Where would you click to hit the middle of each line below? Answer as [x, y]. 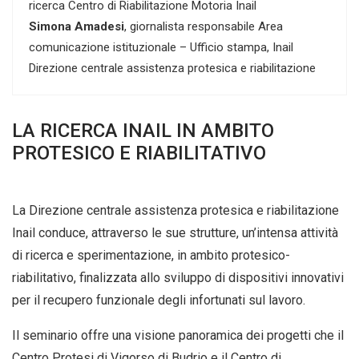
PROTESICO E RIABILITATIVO [139, 153]
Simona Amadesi [77, 27]
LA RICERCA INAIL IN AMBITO [143, 131]
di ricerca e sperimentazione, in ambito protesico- [151, 256]
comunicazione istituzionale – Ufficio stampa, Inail [161, 48]
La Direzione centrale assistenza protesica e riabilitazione [175, 211]
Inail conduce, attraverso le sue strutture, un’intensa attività [175, 233]
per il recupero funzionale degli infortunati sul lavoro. [159, 301]
